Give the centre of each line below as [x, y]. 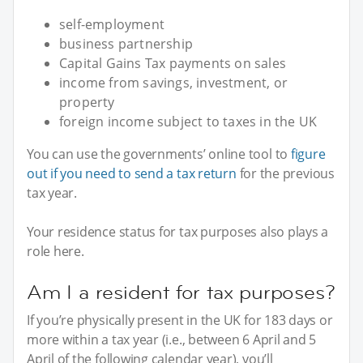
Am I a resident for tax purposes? [181, 292]
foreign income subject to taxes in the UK [188, 121]
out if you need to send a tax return [132, 173]
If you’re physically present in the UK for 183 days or [180, 320]
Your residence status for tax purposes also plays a [178, 231]
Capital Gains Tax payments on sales [173, 63]
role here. [56, 251]
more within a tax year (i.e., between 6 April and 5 [172, 339]
